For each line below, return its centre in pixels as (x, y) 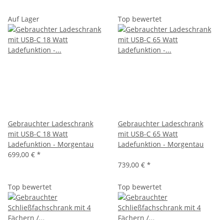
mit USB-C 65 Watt (148, 134)
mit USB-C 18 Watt (38, 134)
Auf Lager (24, 19)
